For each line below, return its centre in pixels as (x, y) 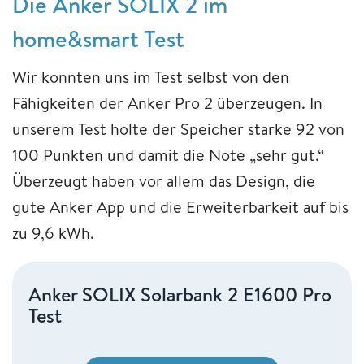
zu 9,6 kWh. (55, 232)
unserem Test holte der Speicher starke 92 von (178, 128)
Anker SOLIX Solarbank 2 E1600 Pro (180, 294)
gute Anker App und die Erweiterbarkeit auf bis (180, 206)
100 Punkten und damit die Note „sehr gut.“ (168, 154)
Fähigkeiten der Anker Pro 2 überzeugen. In (167, 102)
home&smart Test (98, 38)
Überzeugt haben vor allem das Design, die (164, 180)
